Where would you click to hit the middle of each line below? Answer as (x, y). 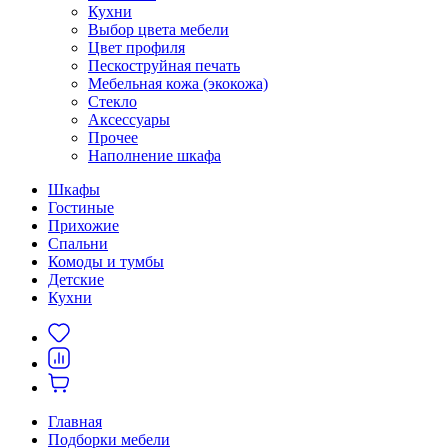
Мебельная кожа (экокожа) (178, 83)
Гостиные (81, 207)
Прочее (113, 137)
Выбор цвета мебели (158, 29)
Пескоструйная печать (164, 65)
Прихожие (83, 225)
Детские (76, 279)
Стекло (112, 101)
